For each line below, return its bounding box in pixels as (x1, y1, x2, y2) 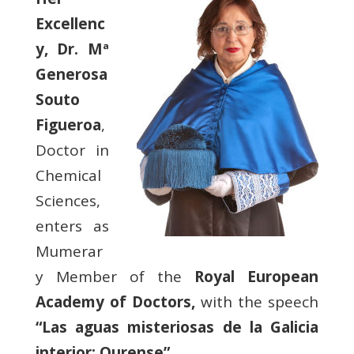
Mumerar (35, 241, 103, 262)
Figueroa (35, 115, 101, 135)
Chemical (35, 165, 101, 186)
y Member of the (35, 266, 183, 287)
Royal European (182, 266, 319, 287)
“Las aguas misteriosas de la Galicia (35, 317, 319, 337)
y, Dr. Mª (35, 39, 110, 59)
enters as (35, 216, 110, 236)
